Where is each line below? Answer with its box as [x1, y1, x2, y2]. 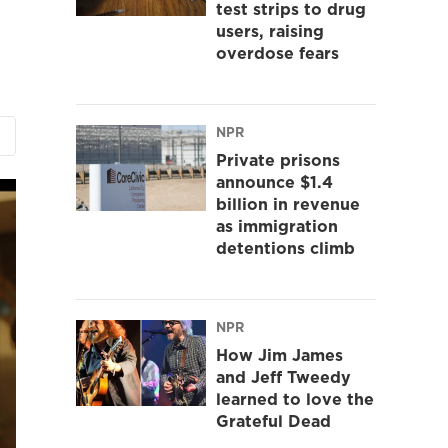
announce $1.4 [216, 170, 333, 193]
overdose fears [216, 41, 339, 64]
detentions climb [216, 236, 355, 259]
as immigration [216, 214, 338, 237]
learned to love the [216, 387, 374, 410]
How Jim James [216, 343, 343, 366]
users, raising [216, 19, 324, 42]
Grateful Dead [216, 409, 331, 432]
